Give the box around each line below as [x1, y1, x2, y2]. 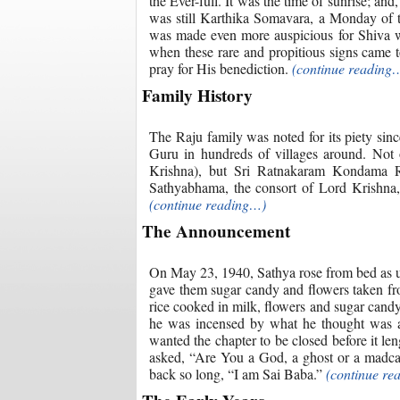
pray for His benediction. [149, 58, 292, 78]
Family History [142, 82, 253, 108]
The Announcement [142, 218, 290, 244]
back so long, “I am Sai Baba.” [149, 363, 326, 383]
